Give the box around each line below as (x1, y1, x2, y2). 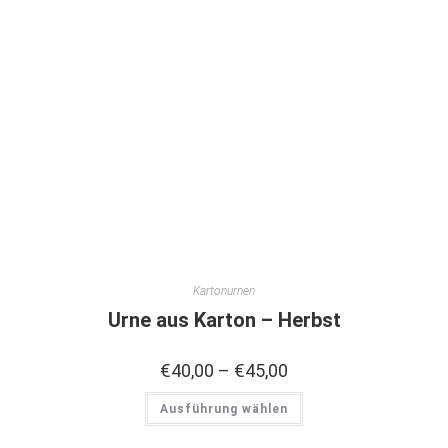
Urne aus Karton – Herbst (107, 308, 341, 333)
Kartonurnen (193, 284, 255, 299)
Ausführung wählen (160, 402, 288, 417)
